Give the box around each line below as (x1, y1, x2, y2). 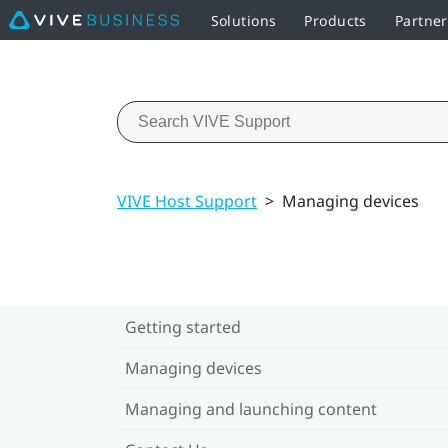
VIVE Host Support (117, 189, 257, 212)
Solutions (210, 10, 277, 30)
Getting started (125, 315, 241, 338)
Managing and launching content (125, 397, 377, 420)
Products (304, 10, 367, 30)
